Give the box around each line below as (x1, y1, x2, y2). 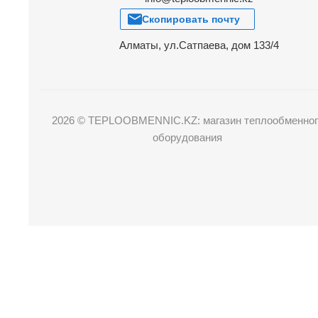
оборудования (153, 131, 222, 144)
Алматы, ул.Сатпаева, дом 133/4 (119, 39, 279, 52)
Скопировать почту (142, 13, 240, 26)
